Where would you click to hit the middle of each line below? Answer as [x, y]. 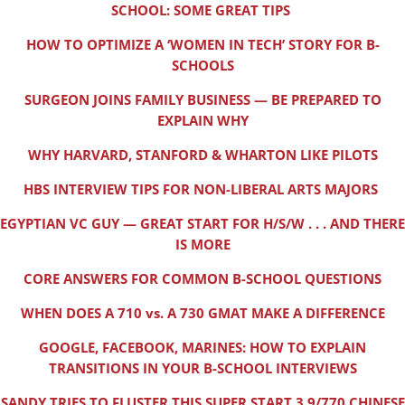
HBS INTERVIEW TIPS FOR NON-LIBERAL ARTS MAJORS [202, 189]
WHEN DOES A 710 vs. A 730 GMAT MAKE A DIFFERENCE [202, 313]
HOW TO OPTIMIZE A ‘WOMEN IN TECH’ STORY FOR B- [202, 45]
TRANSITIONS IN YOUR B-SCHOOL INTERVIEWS [202, 368]
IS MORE [202, 245]
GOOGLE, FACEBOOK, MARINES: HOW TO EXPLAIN [202, 348]
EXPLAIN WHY [202, 121]
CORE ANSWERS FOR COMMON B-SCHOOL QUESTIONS [202, 279]
